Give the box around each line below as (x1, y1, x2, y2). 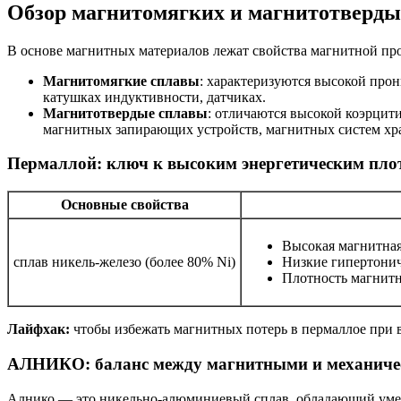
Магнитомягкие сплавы (43, 73, 200, 89)
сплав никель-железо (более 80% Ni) (13, 254, 235, 270)
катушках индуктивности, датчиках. (43, 89, 266, 105)
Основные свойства (60, 197, 189, 213)
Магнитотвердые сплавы (43, 105, 208, 121)
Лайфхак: (7, 321, 70, 337)
